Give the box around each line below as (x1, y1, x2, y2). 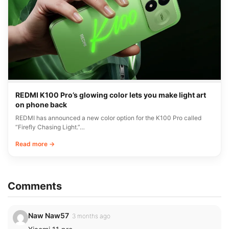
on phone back (15, 100, 67, 109)
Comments (8, 179, 62, 192)
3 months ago (72, 212, 110, 220)
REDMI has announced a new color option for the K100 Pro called (15, 113, 201, 122)
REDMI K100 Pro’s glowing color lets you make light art (15, 90, 206, 99)
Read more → (15, 140, 55, 148)
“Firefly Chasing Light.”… (15, 123, 85, 131)
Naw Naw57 (28, 211, 69, 220)
